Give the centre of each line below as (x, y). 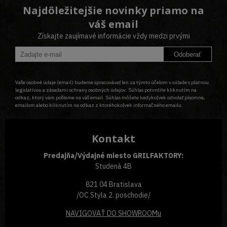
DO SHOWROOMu (133, 214)
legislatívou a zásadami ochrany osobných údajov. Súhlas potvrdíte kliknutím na (106, 90)
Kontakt (113, 139)
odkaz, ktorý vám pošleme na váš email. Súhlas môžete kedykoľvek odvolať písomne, (110, 98)
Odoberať (187, 54)
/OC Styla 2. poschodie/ (113, 195)
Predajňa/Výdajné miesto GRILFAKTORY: (113, 156)
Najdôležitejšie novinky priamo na (113, 11)
